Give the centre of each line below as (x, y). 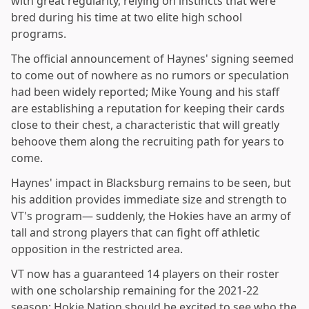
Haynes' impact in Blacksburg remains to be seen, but (151, 183)
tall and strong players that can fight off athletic (136, 233)
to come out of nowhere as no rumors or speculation (150, 76)
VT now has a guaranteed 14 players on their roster (145, 274)
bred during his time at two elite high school (127, 18)
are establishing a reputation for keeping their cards (148, 109)
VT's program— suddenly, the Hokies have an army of (151, 216)
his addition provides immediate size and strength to (149, 200)
